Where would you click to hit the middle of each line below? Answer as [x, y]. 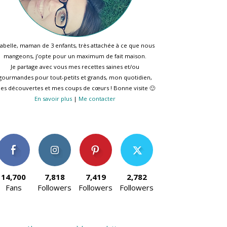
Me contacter [97, 99]
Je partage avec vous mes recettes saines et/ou [75, 67]
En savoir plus [53, 99]
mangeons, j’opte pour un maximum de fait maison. [75, 56]
